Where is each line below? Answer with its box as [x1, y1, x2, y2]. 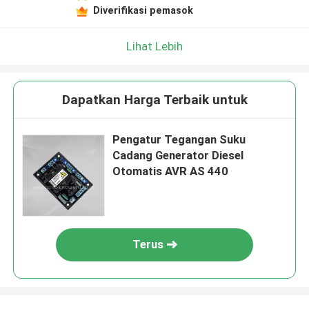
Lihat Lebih [126, 39, 183, 53]
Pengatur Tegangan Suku [112, 132, 246, 147]
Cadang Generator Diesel [112, 148, 244, 163]
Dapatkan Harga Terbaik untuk [61, 92, 248, 108]
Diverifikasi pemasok [92, 4, 193, 16]
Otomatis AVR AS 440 [112, 164, 229, 179]
